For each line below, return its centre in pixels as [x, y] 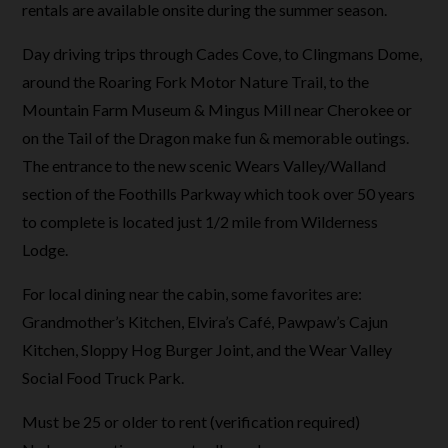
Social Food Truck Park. [103, 377]
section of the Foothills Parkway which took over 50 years [219, 193]
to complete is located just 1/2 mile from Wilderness [200, 221]
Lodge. [45, 249]
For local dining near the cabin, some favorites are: [192, 293]
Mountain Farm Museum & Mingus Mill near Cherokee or [217, 109]
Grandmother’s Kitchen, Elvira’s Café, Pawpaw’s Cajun [205, 321]
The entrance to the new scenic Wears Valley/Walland [204, 165]
